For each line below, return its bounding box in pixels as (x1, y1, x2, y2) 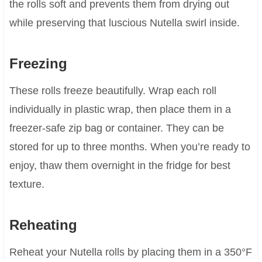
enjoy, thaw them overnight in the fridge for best (9, 159, 230, 171)
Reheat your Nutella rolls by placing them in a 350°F (9, 246, 252, 258)
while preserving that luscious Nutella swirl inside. (9, 16, 240, 29)
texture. (9, 178, 44, 190)
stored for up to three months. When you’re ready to (9, 140, 250, 153)
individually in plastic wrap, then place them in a (9, 103, 231, 115)
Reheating (9, 216, 77, 233)
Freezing (9, 55, 67, 71)
